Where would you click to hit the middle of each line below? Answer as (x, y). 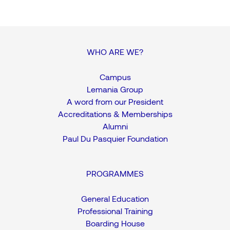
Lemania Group (115, 89)
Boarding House (115, 223)
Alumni (115, 126)
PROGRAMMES (115, 174)
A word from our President (115, 102)
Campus (115, 77)
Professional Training (115, 211)
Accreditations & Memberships (115, 114)
